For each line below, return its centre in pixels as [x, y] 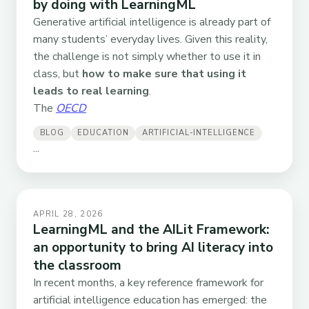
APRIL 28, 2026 [68, 214]
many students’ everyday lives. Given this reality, [150, 40]
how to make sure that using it [164, 74]
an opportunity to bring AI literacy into [153, 247]
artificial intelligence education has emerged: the [150, 300]
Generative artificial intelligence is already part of [152, 22]
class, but [58, 74]
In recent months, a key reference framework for [148, 282]
